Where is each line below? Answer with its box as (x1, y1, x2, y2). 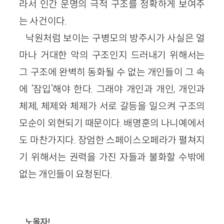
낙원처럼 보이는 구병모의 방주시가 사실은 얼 (25, 32, 205, 44)
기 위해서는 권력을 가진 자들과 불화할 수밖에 (19, 151, 205, 163)
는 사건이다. (19, 15, 67, 27)
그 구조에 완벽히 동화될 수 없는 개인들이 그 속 (19, 66, 205, 78)
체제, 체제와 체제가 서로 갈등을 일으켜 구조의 (19, 100, 205, 112)
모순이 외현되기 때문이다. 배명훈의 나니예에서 (19, 117, 205, 129)
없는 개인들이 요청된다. (19, 168, 112, 180)
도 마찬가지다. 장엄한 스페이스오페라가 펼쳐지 (19, 134, 205, 146)
